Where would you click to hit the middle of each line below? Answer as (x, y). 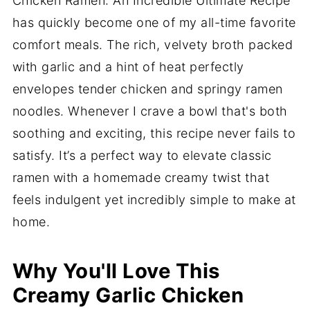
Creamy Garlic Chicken (128, 295)
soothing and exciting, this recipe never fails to (154, 133)
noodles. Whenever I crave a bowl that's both (150, 111)
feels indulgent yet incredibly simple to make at (154, 200)
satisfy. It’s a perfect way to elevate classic (142, 155)
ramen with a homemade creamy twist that (141, 177)
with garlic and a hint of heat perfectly (128, 67)
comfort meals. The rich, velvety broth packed (153, 45)
